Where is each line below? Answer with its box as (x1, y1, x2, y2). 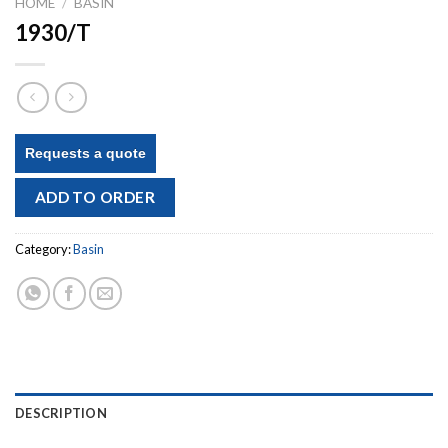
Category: (15, 240, 73, 257)
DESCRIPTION (15, 404, 107, 421)
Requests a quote (25, 145, 146, 162)
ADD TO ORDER (34, 188, 156, 207)
